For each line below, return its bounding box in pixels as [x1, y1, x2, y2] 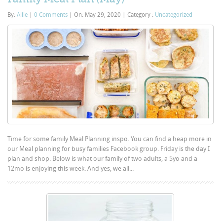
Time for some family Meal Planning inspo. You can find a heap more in [7, 135, 212, 143]
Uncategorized [155, 11, 193, 18]
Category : [126, 11, 155, 18]
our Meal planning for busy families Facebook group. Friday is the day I [7, 145, 210, 152]
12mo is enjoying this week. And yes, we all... [7, 164, 134, 172]
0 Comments [34, 11, 68, 18]
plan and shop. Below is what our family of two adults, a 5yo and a [7, 154, 198, 162]
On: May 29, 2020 [73, 11, 123, 18]
